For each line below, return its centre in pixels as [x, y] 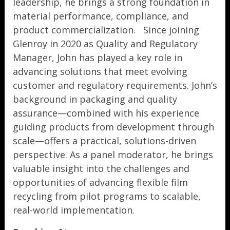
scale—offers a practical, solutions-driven [104, 141]
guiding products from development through [113, 127]
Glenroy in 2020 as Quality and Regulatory [105, 44]
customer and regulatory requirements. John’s [115, 85]
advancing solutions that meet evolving [100, 71]
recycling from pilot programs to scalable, [107, 196]
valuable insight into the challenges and [101, 168]
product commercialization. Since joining [106, 30]
